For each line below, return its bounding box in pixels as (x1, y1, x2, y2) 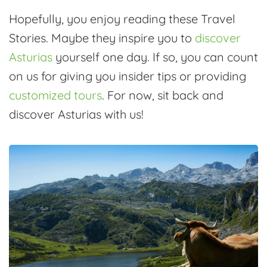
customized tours (9, 88, 102, 103)
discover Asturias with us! (9, 107, 144, 122)
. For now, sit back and (102, 88, 223, 103)
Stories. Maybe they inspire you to (9, 30, 195, 45)
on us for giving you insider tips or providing (9, 69, 246, 83)
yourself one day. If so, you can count (52, 49, 258, 64)
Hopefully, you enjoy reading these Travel (9, 11, 235, 26)
